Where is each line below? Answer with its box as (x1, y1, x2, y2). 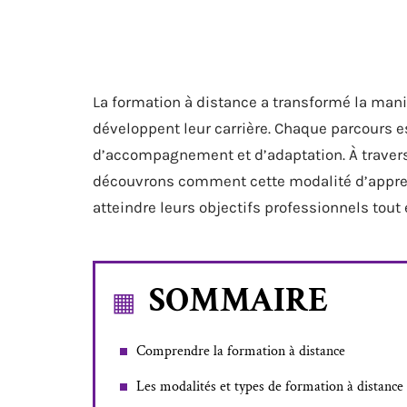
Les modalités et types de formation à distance (136, 377, 403, 396)
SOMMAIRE (149, 278, 328, 323)
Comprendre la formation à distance (136, 342, 345, 361)
